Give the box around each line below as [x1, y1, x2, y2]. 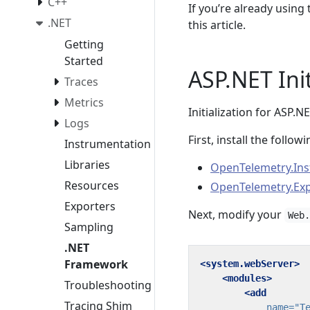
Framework [64, 257, 128, 273]
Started [64, 53, 103, 69]
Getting [64, 37, 104, 53]
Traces [64, 74, 98, 90]
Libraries [64, 157, 110, 173]
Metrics [64, 95, 104, 111]
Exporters [64, 199, 116, 215]
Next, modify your [188, 207, 284, 222]
